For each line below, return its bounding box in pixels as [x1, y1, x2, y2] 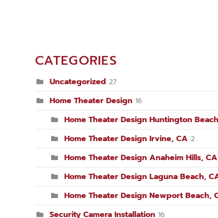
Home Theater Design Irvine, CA [64, 133, 188, 145]
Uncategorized [50, 76, 106, 88]
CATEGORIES [35, 51, 117, 71]
